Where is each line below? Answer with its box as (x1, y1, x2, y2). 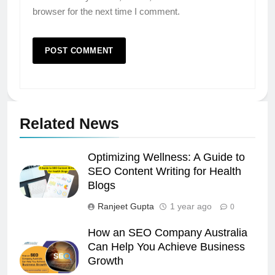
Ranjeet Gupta (98, 201, 154, 211)
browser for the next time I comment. (33, 6, 180, 17)
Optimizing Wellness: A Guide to (88, 150, 245, 163)
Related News (20, 114, 119, 132)
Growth (88, 254, 123, 267)
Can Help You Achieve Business (88, 240, 245, 253)
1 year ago (170, 201, 212, 211)
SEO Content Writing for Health (88, 165, 241, 177)
